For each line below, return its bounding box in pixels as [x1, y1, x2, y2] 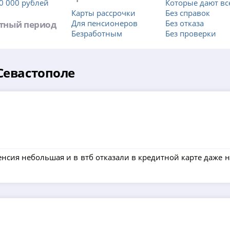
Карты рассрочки [71, 8, 136, 18]
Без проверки [165, 28, 216, 39]
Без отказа [165, 18, 204, 29]
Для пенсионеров [71, 18, 138, 29]
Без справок [165, 8, 210, 18]
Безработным [71, 28, 123, 39]
